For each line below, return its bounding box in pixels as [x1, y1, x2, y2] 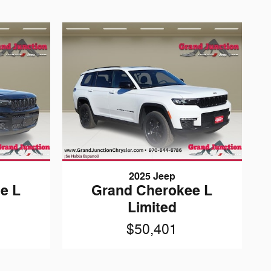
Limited [127, 199, 177, 217]
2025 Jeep [128, 171, 175, 183]
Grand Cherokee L [91, 182, 213, 200]
